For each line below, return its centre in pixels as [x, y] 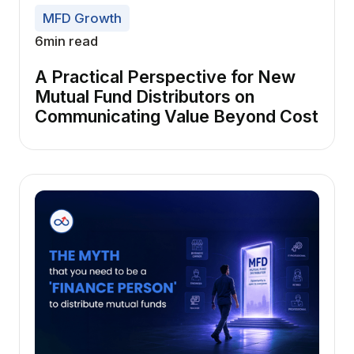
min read [71, 41]
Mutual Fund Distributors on [145, 96]
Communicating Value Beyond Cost [177, 116]
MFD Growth [82, 18]
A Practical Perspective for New [166, 76]
